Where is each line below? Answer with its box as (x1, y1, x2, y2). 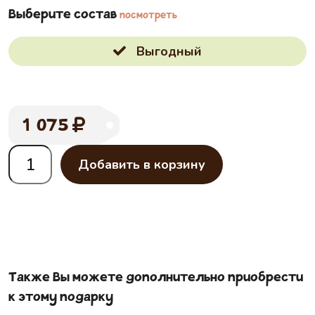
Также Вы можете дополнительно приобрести (8, 271, 303, 285)
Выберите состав (8, 8, 120, 22)
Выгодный (136, 43, 202, 60)
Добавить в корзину (78, 156, 205, 173)
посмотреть (120, 11, 177, 22)
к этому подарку (8, 291, 113, 305)
